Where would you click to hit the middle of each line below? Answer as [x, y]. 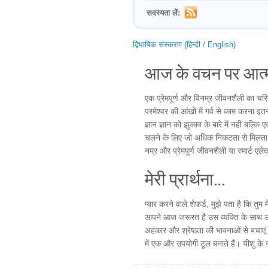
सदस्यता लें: [163, 13]
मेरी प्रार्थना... [185, 179]
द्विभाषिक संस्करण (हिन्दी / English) [184, 45]
